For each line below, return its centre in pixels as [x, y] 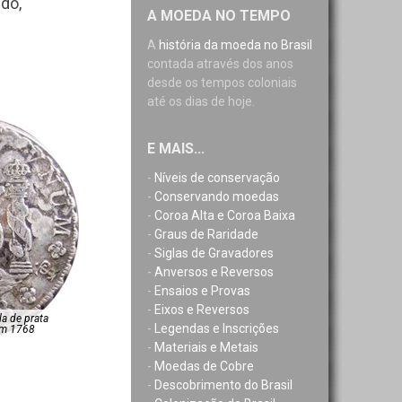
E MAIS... [176, 149]
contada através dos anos [220, 64]
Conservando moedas [217, 197]
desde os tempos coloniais [222, 83]
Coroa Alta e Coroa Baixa [225, 215]
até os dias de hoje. [201, 101]
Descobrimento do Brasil [223, 385]
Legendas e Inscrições [217, 328]
